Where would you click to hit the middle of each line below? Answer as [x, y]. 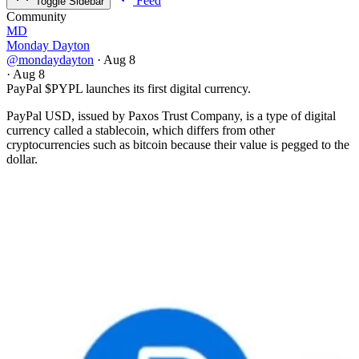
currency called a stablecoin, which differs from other [141, 131]
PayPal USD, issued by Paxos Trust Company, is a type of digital [171, 116]
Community [36, 17]
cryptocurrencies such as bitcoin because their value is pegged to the [178, 145]
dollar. [22, 159]
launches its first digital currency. [167, 89]
